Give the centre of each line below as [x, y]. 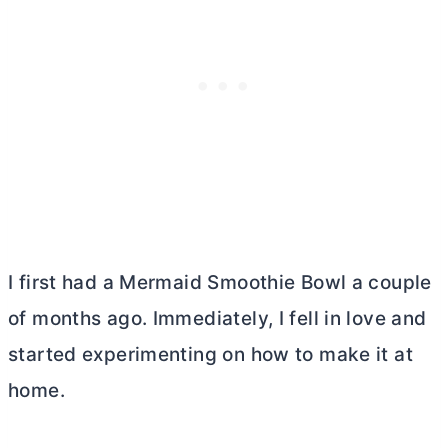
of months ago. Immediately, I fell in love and [217, 318]
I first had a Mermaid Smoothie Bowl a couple [220, 282]
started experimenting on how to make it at [210, 354]
